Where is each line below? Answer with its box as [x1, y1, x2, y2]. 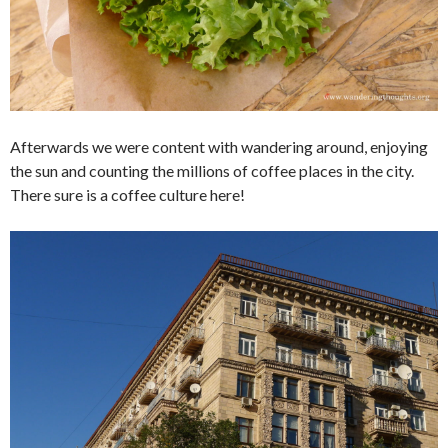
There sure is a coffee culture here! [10, 185, 245, 205]
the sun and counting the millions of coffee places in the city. [10, 161, 414, 181]
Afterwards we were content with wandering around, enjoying [10, 137, 428, 157]
